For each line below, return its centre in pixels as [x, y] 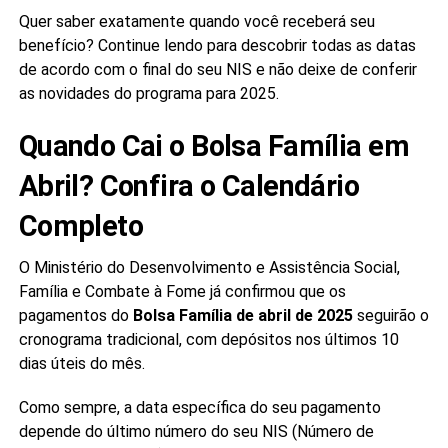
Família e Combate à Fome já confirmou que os [182, 291]
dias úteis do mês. [81, 363]
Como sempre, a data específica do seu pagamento [199, 407]
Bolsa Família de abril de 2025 [242, 315]
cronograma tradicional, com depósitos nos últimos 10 [208, 339]
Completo [81, 225]
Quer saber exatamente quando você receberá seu [196, 21]
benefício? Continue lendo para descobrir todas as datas [217, 45]
